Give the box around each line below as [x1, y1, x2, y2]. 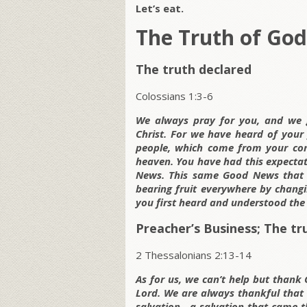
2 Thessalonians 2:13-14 [136, 248, 251, 262]
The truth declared [136, 61, 251, 78]
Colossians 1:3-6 [136, 89, 213, 103]
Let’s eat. [136, 1, 184, 16]
